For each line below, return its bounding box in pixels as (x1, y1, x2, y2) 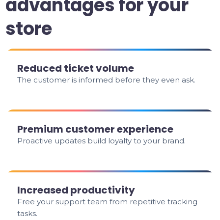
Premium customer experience (17, 122, 174, 136)
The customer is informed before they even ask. (17, 75, 196, 84)
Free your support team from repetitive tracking (17, 197, 198, 206)
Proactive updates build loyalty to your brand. (17, 136, 186, 145)
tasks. (17, 209, 38, 218)
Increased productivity (17, 183, 136, 197)
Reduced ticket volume (17, 61, 135, 75)
